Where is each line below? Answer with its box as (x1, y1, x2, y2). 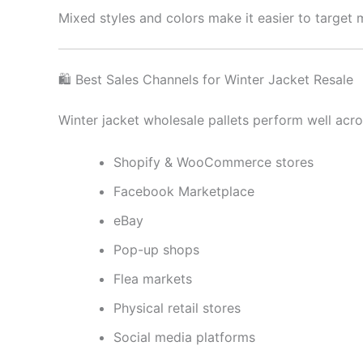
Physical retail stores (113, 299, 241, 316)
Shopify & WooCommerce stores (113, 153, 314, 170)
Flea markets (113, 270, 192, 287)
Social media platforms (113, 328, 255, 345)
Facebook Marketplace (113, 182, 254, 199)
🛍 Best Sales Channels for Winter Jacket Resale (58, 71, 353, 88)
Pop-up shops (113, 241, 199, 258)
